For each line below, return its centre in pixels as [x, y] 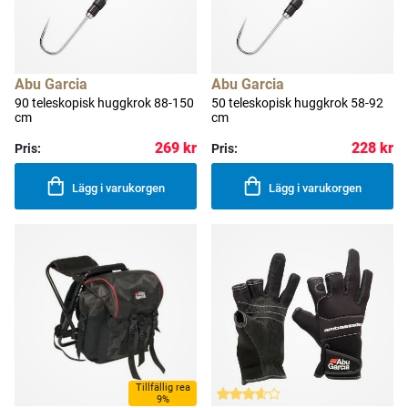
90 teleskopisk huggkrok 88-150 [104, 102]
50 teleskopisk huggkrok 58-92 [297, 102]
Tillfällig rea [163, 387]
